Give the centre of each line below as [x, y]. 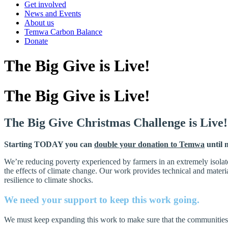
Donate [36, 41]
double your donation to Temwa [149, 145]
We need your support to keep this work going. [102, 199]
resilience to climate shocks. [49, 180]
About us [39, 23]
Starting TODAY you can [49, 145]
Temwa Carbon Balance [63, 32]
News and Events [53, 13]
